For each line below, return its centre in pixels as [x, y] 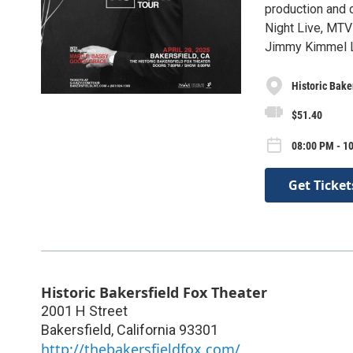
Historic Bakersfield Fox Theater [154, 292]
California [146, 329]
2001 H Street [84, 310]
